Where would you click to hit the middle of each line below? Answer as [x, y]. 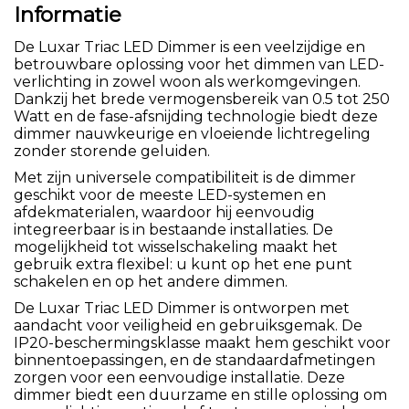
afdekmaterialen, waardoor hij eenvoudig [164, 212]
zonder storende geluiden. [112, 151]
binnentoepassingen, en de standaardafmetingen [194, 360]
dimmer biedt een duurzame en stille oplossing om [200, 394]
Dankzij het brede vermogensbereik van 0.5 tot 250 [202, 99]
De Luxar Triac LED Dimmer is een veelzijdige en [189, 47]
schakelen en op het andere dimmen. [151, 281]
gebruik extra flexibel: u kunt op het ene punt [183, 264]
